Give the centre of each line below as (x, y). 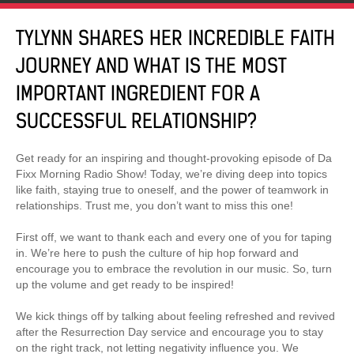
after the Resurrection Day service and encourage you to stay (169, 331)
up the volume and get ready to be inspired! (125, 284)
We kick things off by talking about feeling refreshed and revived (175, 316)
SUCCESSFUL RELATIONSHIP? (136, 121)
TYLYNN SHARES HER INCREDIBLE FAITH (175, 38)
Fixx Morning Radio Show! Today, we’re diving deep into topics (171, 173)
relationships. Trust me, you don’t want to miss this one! (154, 205)
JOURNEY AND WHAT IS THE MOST (151, 65)
